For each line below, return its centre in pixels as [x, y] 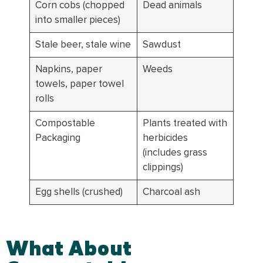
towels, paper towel [79, 84]
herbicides [165, 138]
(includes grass [175, 152]
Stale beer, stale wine [83, 44]
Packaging [58, 138]
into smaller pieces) [77, 20]
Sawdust [161, 44]
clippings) [163, 167]
